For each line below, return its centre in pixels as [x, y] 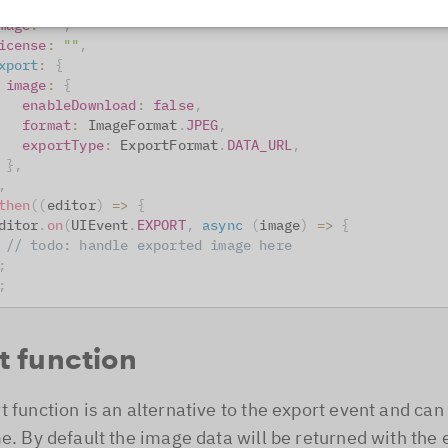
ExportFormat [169, 145]
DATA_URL [259, 145]
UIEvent [100, 225]
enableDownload [79, 105]
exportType [63, 145]
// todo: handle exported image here [149, 245]
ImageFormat [132, 125]
